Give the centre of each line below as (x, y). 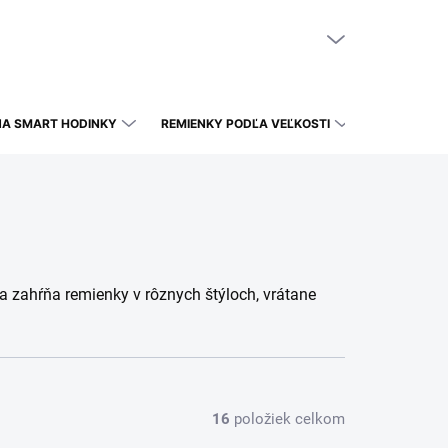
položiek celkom (287, 418)
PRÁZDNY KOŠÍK (267, 39)
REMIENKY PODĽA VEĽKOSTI (245, 123)
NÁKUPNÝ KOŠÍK (310, 38)
